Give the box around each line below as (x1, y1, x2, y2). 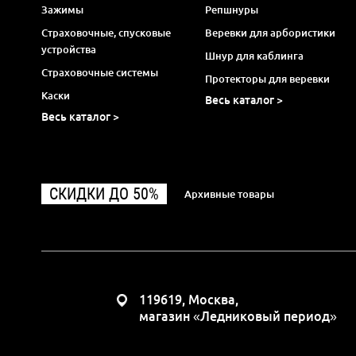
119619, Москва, (139, 292, 238, 307)
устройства (41, 43, 96, 55)
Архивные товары (184, 188, 274, 199)
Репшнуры (204, 3, 258, 15)
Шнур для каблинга (204, 49, 304, 61)
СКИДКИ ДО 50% (49, 184, 159, 203)
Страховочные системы (41, 66, 158, 78)
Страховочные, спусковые (41, 26, 171, 38)
